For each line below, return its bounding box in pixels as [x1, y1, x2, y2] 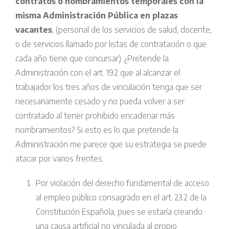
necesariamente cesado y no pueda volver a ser [15, 96, 185, 107]
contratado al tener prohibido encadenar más [15, 110, 175, 121]
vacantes [15, 25, 52, 35]
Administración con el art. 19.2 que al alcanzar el [15, 67, 180, 78]
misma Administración [15, 10, 106, 21]
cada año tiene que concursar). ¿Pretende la [15, 53, 169, 64]
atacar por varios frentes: [15, 153, 104, 164]
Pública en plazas [108, 10, 178, 21]
